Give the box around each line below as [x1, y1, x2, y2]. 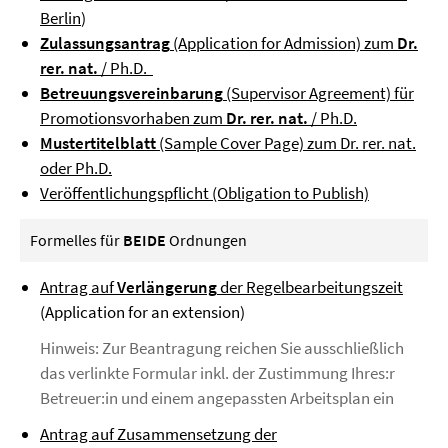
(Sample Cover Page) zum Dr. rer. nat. [156, 132, 416, 154]
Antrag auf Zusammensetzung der [40, 423, 277, 445]
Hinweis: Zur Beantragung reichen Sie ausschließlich [40, 337, 404, 359]
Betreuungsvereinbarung [40, 82, 223, 104]
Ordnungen [169, 230, 247, 250]
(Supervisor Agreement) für [223, 82, 414, 104]
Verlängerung [117, 276, 217, 298]
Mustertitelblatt [40, 132, 156, 154]
